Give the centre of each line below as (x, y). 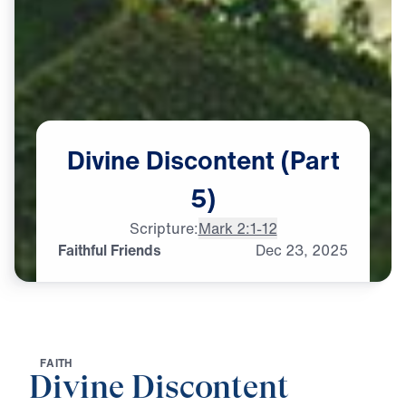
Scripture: (164, 229)
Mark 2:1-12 (237, 229)
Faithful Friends (110, 251)
